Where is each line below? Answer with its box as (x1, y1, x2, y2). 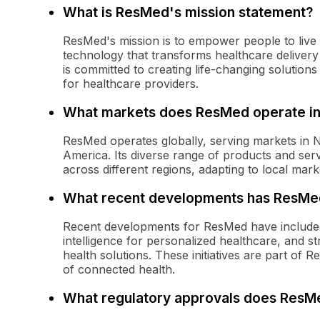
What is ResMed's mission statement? (63, 4, 313, 21)
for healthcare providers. (63, 76, 199, 91)
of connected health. (63, 262, 175, 277)
